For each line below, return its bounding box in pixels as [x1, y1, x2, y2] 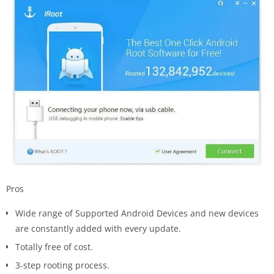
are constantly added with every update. [15, 223, 181, 235]
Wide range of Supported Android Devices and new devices [15, 207, 259, 220]
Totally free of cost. [15, 241, 93, 253]
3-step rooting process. [15, 259, 109, 272]
